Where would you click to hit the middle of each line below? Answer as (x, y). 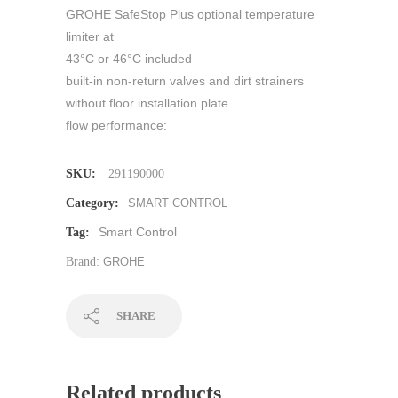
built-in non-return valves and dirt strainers (185, 80)
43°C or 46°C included (129, 58)
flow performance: (116, 125)
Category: (92, 203)
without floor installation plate (147, 103)
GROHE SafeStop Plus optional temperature (190, 14)
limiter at (90, 36)
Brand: (84, 261)
